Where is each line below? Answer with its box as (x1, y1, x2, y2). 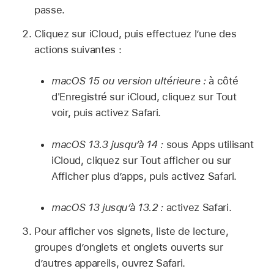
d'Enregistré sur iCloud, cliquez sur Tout (51, 91, 237, 103)
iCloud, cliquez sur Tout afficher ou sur (51, 154, 231, 166)
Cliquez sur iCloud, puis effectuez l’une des (34, 27, 237, 40)
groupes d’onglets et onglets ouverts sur (34, 241, 223, 254)
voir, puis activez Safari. (51, 106, 161, 119)
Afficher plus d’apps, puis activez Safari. (51, 169, 237, 182)
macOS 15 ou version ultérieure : (51, 75, 209, 87)
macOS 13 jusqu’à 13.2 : (51, 201, 166, 214)
